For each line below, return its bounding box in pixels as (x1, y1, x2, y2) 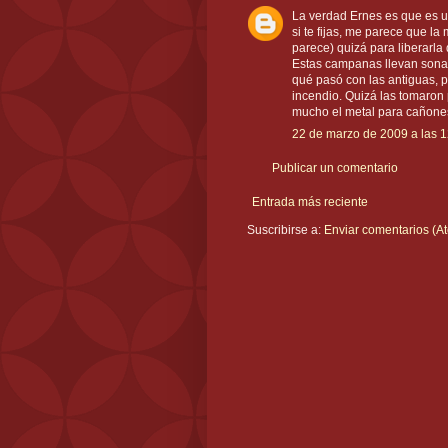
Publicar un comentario (272, 161, 398, 176)
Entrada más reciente (252, 195, 368, 210)
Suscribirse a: (247, 223, 324, 238)
